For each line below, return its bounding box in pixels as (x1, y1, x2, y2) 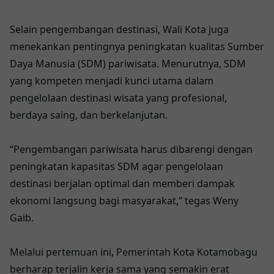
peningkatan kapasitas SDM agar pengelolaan (10, 159, 223, 173)
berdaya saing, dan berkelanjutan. (10, 108, 168, 122)
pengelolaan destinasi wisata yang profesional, (10, 91, 227, 105)
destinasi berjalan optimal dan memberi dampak (10, 176, 235, 190)
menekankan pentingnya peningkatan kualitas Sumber (10, 39, 264, 53)
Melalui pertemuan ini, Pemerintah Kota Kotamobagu (10, 245, 257, 259)
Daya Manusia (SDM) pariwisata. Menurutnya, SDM (10, 56, 246, 70)
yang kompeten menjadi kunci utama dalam (10, 73, 213, 87)
